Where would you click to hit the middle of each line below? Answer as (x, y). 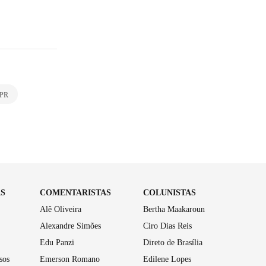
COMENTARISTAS (75, 192)
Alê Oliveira (60, 209)
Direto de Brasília (173, 242)
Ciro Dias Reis (168, 226)
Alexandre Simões (70, 226)
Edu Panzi (57, 242)
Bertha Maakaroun (174, 209)
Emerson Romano (69, 259)
